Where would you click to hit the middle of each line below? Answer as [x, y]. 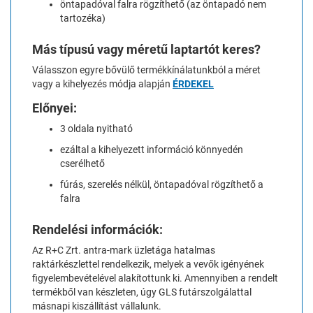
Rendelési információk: [97, 229]
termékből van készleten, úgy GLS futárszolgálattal [142, 292]
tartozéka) [83, 18]
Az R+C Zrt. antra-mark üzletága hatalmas [124, 250]
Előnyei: [54, 108]
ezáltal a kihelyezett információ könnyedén [152, 149]
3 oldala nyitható [96, 128]
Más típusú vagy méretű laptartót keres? [146, 49]
